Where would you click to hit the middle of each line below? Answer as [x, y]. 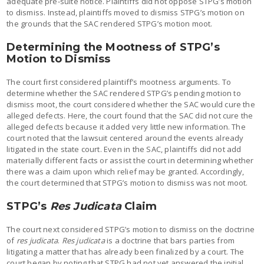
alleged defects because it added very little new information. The [126, 126]
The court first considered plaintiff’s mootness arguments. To [119, 82]
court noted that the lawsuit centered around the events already [125, 138]
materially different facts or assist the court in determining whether [130, 160]
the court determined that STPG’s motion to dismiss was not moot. [127, 182]
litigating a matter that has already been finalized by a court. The [126, 251]
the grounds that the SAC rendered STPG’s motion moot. [110, 23]
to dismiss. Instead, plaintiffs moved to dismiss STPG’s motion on [126, 12]
